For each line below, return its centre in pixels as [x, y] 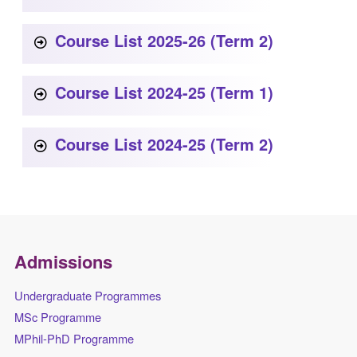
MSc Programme [57, 317]
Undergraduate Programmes [87, 296]
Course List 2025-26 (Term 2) [164, 41]
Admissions [63, 262]
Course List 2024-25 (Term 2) [164, 144]
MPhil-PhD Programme [74, 339]
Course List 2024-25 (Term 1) [164, 92]
